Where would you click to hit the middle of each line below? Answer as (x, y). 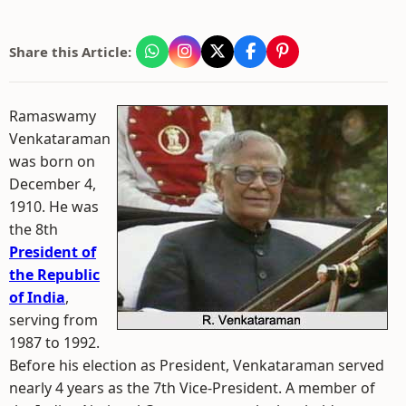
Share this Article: (70, 52)
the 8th (34, 229)
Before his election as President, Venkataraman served (197, 365)
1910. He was (54, 207)
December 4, (53, 184)
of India (37, 297)
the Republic (54, 275)
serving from (53, 320)
